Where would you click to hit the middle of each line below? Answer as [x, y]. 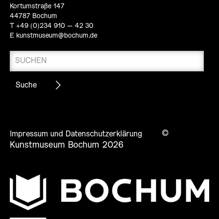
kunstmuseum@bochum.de [57, 36]
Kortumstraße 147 [37, 7]
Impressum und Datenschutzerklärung [76, 134]
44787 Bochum [33, 17]
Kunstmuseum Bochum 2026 [67, 145]
